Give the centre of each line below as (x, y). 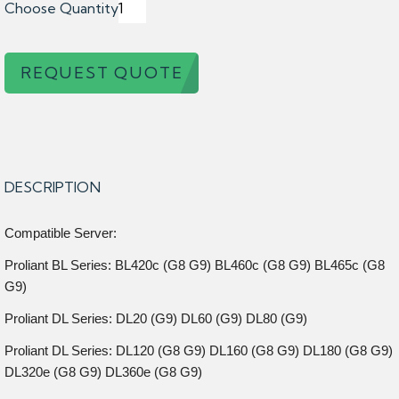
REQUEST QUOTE (102, 73)
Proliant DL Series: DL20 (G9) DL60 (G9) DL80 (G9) (156, 318)
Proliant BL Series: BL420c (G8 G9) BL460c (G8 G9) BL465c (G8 (195, 265)
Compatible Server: (61, 233)
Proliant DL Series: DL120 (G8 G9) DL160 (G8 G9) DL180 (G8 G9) (199, 350)
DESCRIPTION (53, 187)
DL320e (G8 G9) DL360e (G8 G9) (103, 372)
